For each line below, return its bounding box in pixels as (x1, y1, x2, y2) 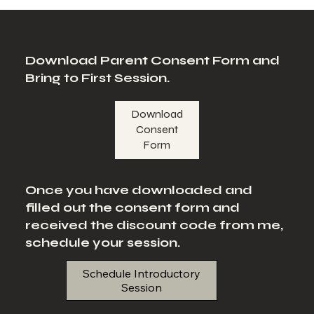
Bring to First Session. (25, 69, 170, 86)
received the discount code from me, (25, 217, 283, 233)
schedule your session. (25, 234, 180, 250)
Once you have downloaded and (25, 182, 252, 198)
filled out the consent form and (25, 199, 240, 215)
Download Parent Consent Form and (25, 52, 280, 68)
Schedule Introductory (82, 266, 200, 280)
